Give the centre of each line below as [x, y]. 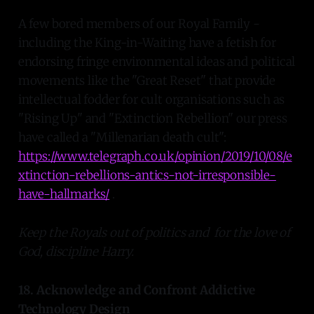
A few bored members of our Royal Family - [139, 23]
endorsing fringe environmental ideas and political [157, 61]
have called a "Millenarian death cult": [122, 137]
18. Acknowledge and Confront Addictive [137, 290]
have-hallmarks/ [64, 194]
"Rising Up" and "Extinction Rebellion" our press [152, 118]
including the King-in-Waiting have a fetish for [147, 42]
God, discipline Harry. [76, 251]
